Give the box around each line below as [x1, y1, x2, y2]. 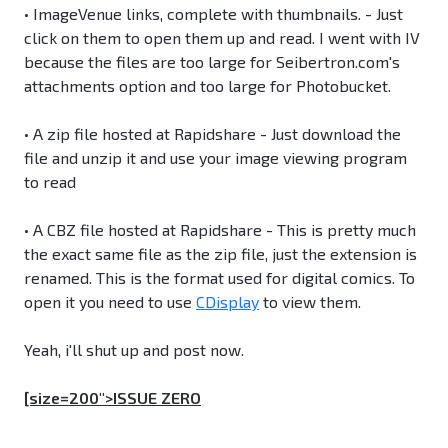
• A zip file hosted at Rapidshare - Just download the [24, 124, 401, 144]
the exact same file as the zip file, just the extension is [24, 244, 417, 264]
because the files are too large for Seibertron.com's [24, 52, 400, 72]
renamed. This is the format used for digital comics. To [24, 268, 415, 288]
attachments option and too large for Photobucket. [24, 76, 391, 96]
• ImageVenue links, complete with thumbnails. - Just [24, 4, 403, 24]
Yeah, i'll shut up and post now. [24, 340, 244, 360]
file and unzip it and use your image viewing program [24, 148, 407, 168]
